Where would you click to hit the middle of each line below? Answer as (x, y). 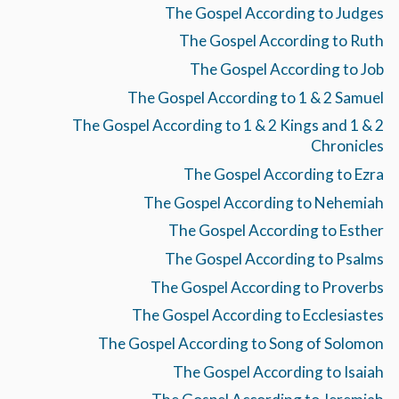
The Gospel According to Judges (274, 12)
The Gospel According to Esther (276, 231)
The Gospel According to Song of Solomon (240, 343)
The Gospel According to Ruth (281, 41)
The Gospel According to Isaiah (278, 371)
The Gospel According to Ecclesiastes (257, 315)
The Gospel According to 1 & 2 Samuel (255, 97)
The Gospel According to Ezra (283, 174)
